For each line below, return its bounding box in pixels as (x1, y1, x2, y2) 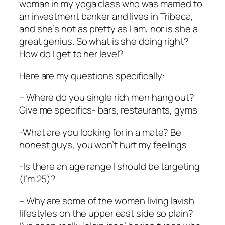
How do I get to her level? (19, 47, 124, 61)
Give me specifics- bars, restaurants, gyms (19, 103, 197, 117)
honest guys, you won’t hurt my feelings (19, 138, 187, 151)
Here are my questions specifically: (19, 69, 165, 82)
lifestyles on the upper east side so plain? (19, 206, 193, 220)
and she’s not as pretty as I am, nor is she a (19, 22, 198, 36)
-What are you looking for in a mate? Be (19, 125, 182, 139)
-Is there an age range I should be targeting (19, 160, 200, 173)
